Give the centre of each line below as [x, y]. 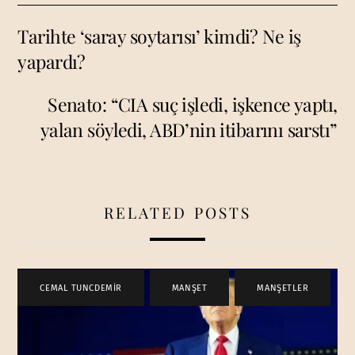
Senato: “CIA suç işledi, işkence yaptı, [193, 105]
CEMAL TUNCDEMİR [81, 288]
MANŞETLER [283, 288]
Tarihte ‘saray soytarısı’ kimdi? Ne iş [159, 36]
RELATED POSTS [177, 213]
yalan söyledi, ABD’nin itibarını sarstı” [189, 130]
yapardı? [52, 61]
